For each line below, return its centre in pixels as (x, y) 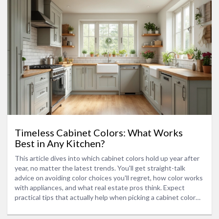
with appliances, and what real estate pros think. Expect (100, 188)
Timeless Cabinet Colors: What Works (99, 133)
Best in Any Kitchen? (60, 143)
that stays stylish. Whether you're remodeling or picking (100, 207)
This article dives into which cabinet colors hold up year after (107, 158)
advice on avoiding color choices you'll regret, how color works (109, 178)
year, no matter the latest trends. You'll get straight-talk (100, 168)
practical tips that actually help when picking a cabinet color (105, 197)
